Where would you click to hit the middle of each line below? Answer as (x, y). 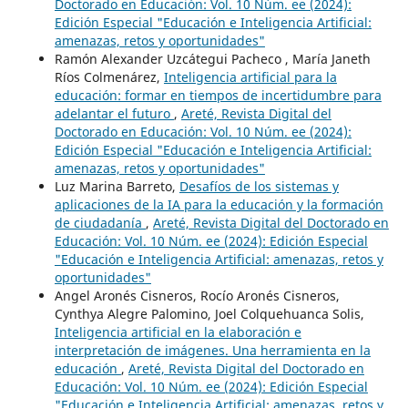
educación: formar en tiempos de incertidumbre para (218, 96)
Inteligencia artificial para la (250, 77)
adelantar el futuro (114, 114)
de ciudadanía (100, 223)
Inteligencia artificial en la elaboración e (178, 332)
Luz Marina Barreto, (117, 187)
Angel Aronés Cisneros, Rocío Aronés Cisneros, (197, 296)
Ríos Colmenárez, (109, 77)
